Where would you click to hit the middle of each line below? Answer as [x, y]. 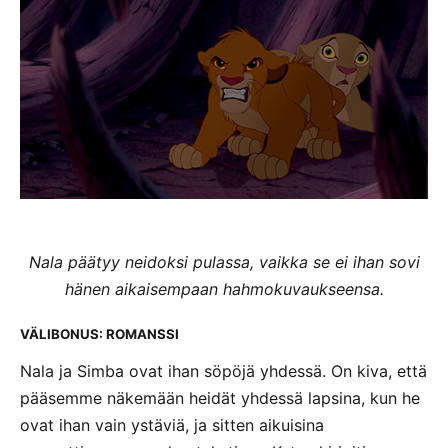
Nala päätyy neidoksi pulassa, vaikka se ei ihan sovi [224, 262]
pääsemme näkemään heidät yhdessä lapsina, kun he [220, 398]
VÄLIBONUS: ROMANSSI [99, 334]
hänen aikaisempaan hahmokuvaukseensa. [224, 289]
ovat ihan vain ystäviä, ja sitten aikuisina [172, 425]
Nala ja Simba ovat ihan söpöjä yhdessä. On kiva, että [223, 371]
